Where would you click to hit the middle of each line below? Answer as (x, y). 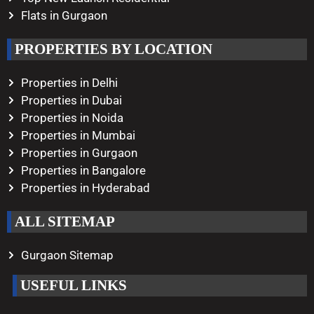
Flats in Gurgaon (64, 15)
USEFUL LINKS (74, 285)
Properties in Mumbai (78, 135)
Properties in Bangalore (83, 170)
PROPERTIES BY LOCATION (114, 49)
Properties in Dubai (71, 100)
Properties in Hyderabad (86, 187)
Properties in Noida (72, 117)
